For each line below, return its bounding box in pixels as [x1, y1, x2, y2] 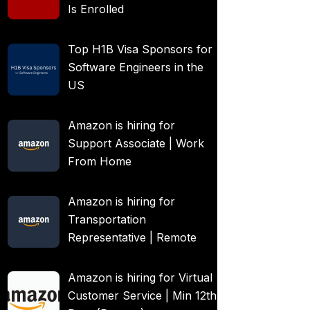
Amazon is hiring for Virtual [68, 270, 212, 284]
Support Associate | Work [68, 136, 204, 150]
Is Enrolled [68, 2, 124, 17]
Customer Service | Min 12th [68, 288, 217, 302]
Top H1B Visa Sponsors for [68, 42, 212, 57]
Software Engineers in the [68, 60, 203, 75]
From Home [68, 154, 131, 168]
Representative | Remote [68, 230, 197, 244]
